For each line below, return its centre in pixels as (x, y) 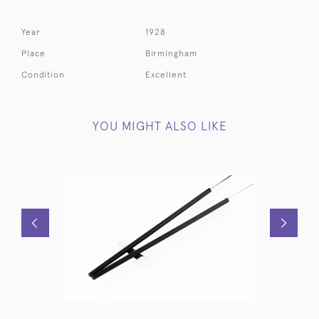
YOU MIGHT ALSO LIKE (159, 126)
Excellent (166, 74)
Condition (43, 74)
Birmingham (172, 53)
